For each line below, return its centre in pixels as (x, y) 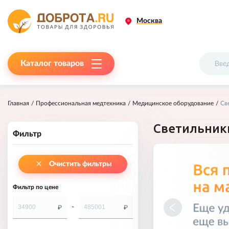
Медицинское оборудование (173, 103)
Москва (149, 21)
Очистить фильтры (81, 164)
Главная (18, 103)
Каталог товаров (52, 63)
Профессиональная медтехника (81, 103)
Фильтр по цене (36, 187)
